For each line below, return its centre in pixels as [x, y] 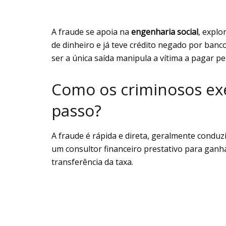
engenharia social [165, 32]
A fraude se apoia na [91, 32]
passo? [76, 111]
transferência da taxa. [92, 162]
